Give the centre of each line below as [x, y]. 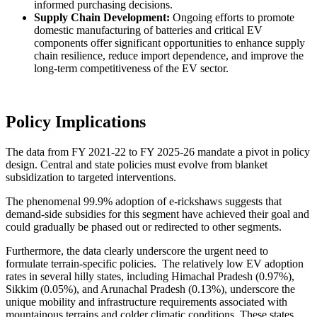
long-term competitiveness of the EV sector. [133, 68]
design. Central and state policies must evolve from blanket [137, 165]
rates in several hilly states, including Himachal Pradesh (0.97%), [150, 277]
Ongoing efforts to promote [232, 17]
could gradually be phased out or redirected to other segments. [145, 227]
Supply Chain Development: [102, 17]
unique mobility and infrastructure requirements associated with [146, 302]
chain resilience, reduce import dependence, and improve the [169, 55]
